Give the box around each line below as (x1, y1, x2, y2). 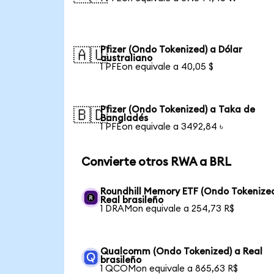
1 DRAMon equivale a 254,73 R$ (100, 204, 235, 214)
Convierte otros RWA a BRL (81, 156, 231, 168)
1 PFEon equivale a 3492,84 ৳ (100, 122, 224, 131)
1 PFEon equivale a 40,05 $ (100, 62, 214, 72)
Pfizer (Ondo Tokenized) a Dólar (100, 45, 243, 54)
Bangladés (100, 113, 149, 123)
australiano (100, 53, 153, 63)
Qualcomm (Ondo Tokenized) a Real (100, 247, 263, 257)
